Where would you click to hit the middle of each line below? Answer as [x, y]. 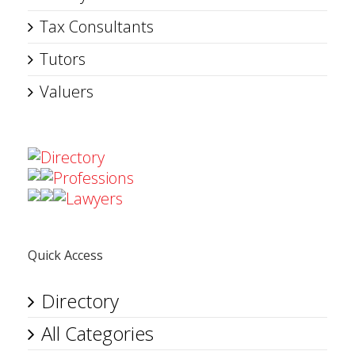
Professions [94, 177]
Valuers [67, 91]
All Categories [97, 333]
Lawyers [94, 198]
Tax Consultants [97, 26]
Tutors [63, 59]
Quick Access [65, 255]
